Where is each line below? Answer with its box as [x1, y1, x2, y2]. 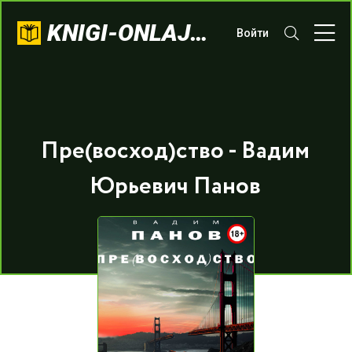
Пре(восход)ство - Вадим [40, 134, 310, 169]
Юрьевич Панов [89, 169, 261, 204]
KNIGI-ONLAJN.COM [190, 19, 208, 46]
